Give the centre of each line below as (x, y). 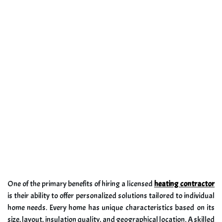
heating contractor (184, 184)
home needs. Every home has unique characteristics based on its (111, 208)
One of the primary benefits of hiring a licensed (81, 184)
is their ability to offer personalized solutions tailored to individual (111, 196)
